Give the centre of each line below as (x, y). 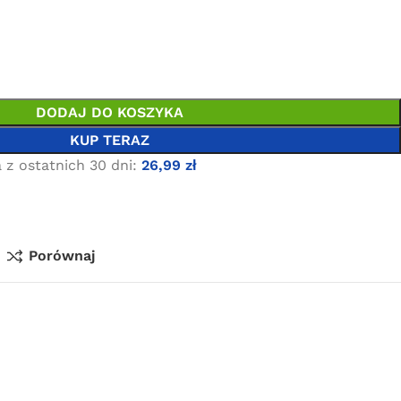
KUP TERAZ (109, 140)
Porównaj (62, 256)
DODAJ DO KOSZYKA (109, 112)
